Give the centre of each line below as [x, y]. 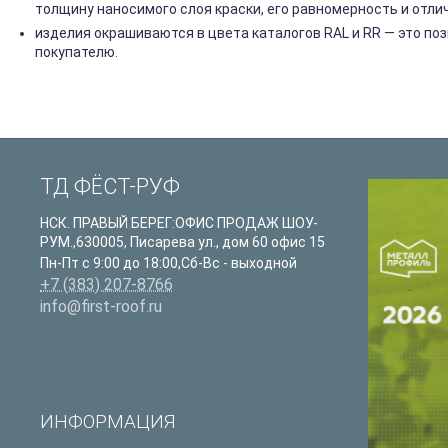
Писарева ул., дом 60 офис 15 [227, 242]
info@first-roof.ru [101, 307]
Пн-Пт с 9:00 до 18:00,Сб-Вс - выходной [168, 263]
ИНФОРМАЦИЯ [107, 422]
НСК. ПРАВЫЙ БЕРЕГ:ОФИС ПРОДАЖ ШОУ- [179, 223]
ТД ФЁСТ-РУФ [110, 187]
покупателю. [76, 52]
